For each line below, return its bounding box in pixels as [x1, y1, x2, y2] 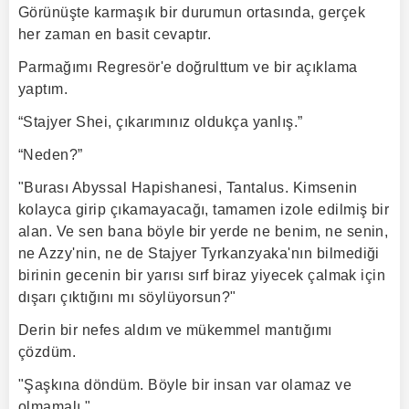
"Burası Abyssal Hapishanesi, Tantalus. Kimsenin [18, 180, 358, 195]
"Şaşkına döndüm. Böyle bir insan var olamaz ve [18, 377, 352, 393]
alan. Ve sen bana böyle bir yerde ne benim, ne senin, [18, 224, 389, 239]
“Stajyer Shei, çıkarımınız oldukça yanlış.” [18, 114, 303, 130]
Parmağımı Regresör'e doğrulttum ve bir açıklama [18, 59, 358, 75]
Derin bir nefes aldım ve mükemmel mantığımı [18, 322, 332, 338]
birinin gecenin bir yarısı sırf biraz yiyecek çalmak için [18, 267, 386, 283]
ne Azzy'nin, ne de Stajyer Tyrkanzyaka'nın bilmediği [18, 246, 380, 261]
